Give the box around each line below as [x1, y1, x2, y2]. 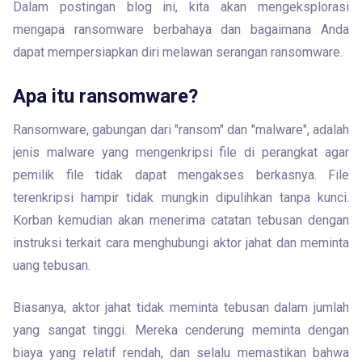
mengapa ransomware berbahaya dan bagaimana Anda [13, 22, 349, 37]
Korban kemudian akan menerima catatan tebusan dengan [13, 213, 349, 228]
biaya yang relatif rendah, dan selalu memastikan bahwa [13, 345, 349, 360]
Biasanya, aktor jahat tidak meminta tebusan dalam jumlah [13, 300, 349, 315]
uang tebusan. [13, 258, 90, 273]
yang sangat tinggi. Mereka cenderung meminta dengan [13, 322, 349, 338]
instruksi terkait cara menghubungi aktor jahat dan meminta [13, 235, 349, 250]
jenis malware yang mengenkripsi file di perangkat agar [13, 145, 349, 160]
